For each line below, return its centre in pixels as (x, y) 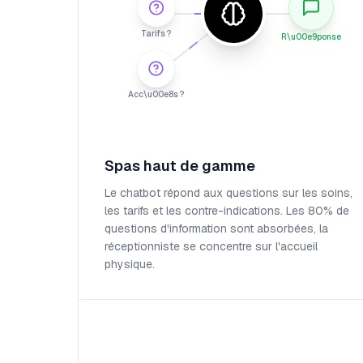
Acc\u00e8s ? (156, 94)
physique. (130, 264)
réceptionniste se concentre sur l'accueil (211, 246)
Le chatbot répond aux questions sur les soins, (228, 193)
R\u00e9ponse (311, 36)
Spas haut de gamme (180, 166)
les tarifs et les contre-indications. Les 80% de (227, 211)
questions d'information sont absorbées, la (216, 228)
